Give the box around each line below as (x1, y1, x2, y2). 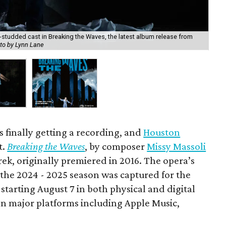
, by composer (85, 140, 147, 152)
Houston (143, 126, 181, 138)
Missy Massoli (147, 140, 206, 152)
